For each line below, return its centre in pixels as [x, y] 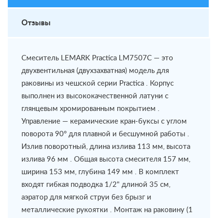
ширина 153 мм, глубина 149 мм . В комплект [100, 172]
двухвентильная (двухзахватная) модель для [95, 71]
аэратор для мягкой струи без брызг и [86, 197]
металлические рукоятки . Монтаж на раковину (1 [107, 210]
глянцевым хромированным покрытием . [91, 109]
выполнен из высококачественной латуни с [95, 96]
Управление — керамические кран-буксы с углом [104, 121]
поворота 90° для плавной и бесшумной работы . [105, 134]
